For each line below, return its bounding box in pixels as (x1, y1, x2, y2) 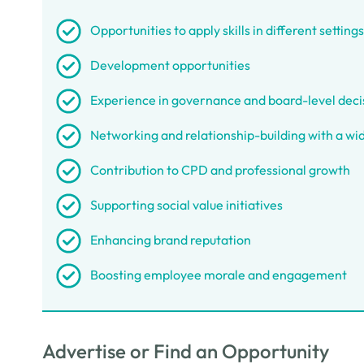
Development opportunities (90, 57, 250, 73)
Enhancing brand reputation (90, 232, 251, 248)
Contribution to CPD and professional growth (90, 162, 350, 178)
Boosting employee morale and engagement (90, 266, 347, 283)
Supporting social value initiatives (90, 197, 283, 213)
